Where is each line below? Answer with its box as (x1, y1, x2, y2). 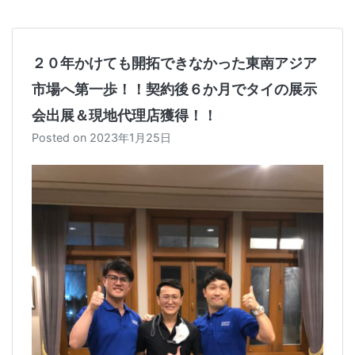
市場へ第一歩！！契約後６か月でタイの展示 (32, 81, 317, 98)
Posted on (32, 131, 90, 145)
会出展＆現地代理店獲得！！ (32, 107, 217, 124)
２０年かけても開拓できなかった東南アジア (32, 55, 317, 72)
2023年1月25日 (90, 131, 171, 145)
